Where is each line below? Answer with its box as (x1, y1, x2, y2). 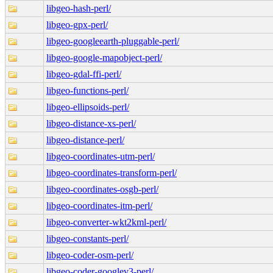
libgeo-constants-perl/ (46, 233, 129, 244)
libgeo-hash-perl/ (46, 2, 111, 13)
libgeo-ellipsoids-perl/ (46, 101, 129, 112)
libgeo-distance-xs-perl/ (46, 118, 136, 129)
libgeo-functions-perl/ (46, 85, 129, 96)
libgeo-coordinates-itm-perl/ (46, 200, 152, 211)
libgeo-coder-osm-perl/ (46, 249, 133, 260)
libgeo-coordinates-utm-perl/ (46, 151, 155, 161)
